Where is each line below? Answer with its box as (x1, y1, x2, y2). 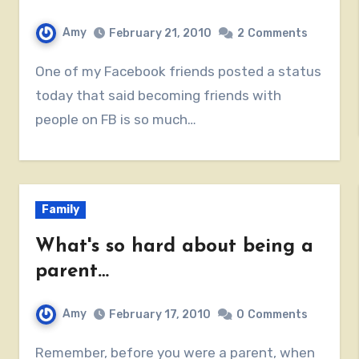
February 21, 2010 (109, 26, 212, 40)
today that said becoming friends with (35, 87, 282, 103)
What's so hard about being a (35, 236, 314, 256)
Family (42, 202, 80, 216)
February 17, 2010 (109, 307, 212, 321)
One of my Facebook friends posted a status (35, 63, 46, 79)
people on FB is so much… (35, 111, 197, 127)
